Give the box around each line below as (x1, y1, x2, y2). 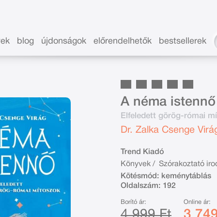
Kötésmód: (121, 172, 159, 180)
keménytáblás (161, 172, 211, 180)
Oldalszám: (121, 182, 160, 189)
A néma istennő (121, 96, 216, 108)
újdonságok (41, 37, 87, 46)
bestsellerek (159, 37, 207, 46)
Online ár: (184, 199, 211, 205)
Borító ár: (121, 199, 146, 205)
